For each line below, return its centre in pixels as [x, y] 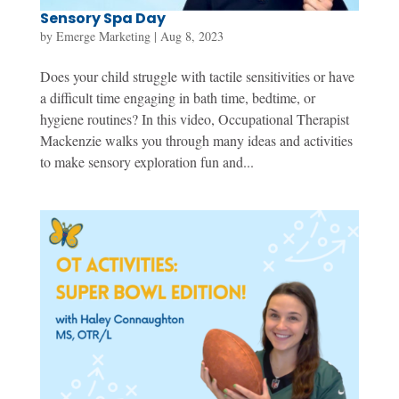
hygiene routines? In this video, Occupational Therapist [194, 118]
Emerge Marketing [103, 36]
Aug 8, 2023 [191, 36]
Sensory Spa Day [102, 18]
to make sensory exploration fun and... [147, 161]
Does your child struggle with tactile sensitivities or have [197, 76]
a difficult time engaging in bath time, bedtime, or [177, 97]
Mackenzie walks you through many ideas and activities [196, 140]
